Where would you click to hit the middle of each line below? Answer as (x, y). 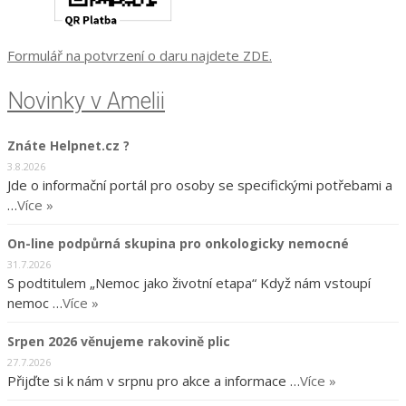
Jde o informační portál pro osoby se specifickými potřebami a (200, 185)
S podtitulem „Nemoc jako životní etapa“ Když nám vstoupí (189, 283)
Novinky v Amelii (86, 101)
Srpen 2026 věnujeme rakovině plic (119, 342)
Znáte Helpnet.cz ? (68, 146)
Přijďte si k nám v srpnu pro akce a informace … (154, 381)
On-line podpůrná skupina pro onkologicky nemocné (178, 244)
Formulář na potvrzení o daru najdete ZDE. (140, 55)
